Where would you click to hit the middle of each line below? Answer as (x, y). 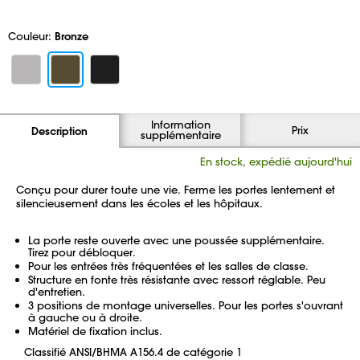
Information (180, 124)
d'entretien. (57, 291)
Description (59, 131)
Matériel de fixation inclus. (95, 331)
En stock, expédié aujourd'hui (276, 161)
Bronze (72, 36)
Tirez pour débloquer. (82, 252)
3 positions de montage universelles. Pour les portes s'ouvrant (186, 305)
